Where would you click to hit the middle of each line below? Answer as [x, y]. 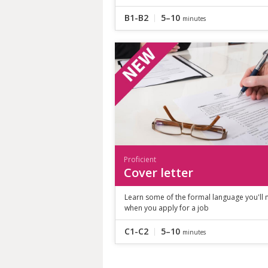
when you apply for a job [167, 208]
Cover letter [159, 172]
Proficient [140, 159]
